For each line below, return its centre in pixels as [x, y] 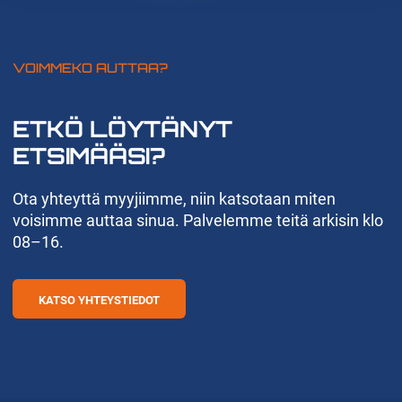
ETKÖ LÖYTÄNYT [123, 128]
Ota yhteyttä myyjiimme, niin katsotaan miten [175, 199]
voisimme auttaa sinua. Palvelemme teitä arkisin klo [198, 221]
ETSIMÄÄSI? [89, 155]
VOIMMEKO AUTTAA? [91, 68]
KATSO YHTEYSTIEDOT [100, 300]
